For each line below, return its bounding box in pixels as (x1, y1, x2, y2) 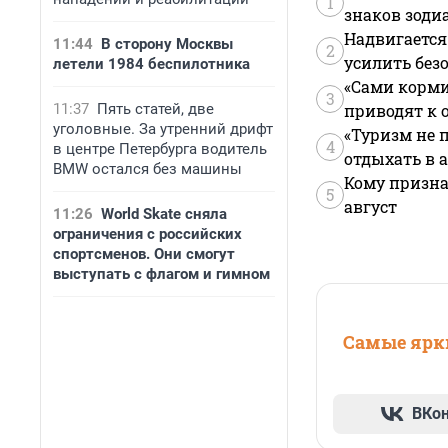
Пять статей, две (97, 100, 214, 118)
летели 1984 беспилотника (53, 55, 250, 73)
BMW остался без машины (53, 160, 242, 178)
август (344, 196, 397, 218)
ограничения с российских (53, 225, 242, 243)
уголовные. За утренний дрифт (53, 120, 273, 138)
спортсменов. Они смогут (53, 245, 235, 263)
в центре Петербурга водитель (53, 140, 267, 158)
